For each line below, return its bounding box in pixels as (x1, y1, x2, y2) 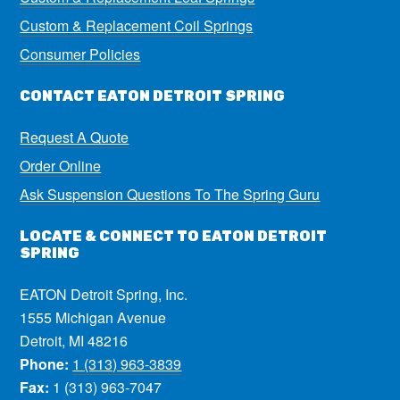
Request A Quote (20, 126, 129, 147)
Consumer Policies (20, 43, 141, 64)
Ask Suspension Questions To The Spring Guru (20, 183, 321, 204)
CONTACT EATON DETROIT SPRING (20, 87, 286, 104)
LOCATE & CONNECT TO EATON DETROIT (20, 227, 328, 245)
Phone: (20, 353, 70, 374)
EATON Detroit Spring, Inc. (20, 283, 188, 304)
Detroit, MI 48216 (20, 329, 129, 351)
